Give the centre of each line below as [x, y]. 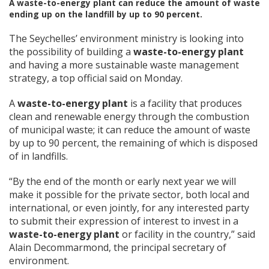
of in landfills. [38, 156]
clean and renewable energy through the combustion [129, 116]
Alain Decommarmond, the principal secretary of [118, 247]
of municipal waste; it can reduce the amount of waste [130, 129]
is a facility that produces [185, 103]
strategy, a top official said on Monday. [97, 78]
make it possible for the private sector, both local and [129, 194]
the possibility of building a [71, 51]
